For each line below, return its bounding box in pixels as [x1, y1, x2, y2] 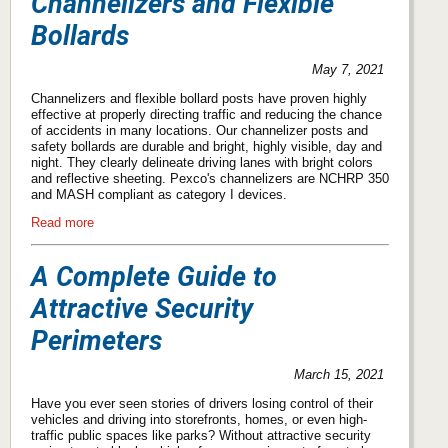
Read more [31, 215, 94, 231]
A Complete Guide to [31, 261, 277, 294]
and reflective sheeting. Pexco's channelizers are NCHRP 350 [31, 170, 389, 186]
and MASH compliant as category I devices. [31, 186, 287, 202]
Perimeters [31, 325, 162, 358]
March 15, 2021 [294, 367, 385, 383]
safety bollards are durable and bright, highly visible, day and [31, 138, 382, 154]
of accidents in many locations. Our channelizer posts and [31, 122, 368, 138]
